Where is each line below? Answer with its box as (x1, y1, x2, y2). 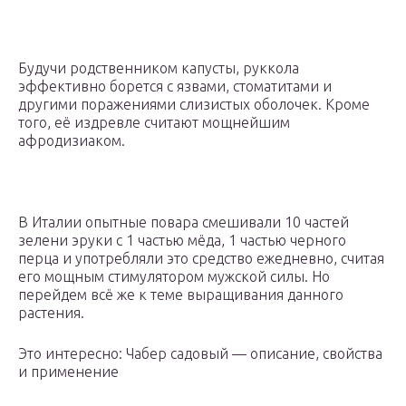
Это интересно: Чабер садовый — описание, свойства (18, 345, 382, 362)
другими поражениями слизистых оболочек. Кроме (18, 96, 370, 113)
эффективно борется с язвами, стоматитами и (18, 78, 332, 95)
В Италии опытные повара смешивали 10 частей (18, 214, 349, 231)
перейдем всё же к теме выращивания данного (18, 286, 343, 304)
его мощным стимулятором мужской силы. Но (18, 268, 330, 285)
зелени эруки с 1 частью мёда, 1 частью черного (18, 232, 346, 249)
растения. (18, 304, 84, 322)
